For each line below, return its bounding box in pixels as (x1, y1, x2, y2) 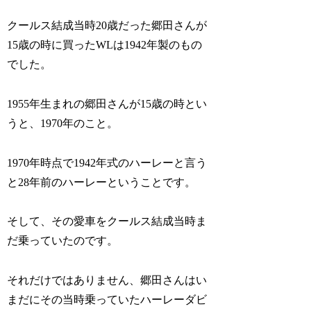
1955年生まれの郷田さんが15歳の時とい (7, 97, 208, 110)
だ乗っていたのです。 (7, 235, 119, 247)
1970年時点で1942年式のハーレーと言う (7, 156, 208, 169)
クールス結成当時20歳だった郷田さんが (7, 19, 208, 32)
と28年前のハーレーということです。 (7, 176, 196, 188)
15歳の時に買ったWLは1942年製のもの (7, 39, 203, 51)
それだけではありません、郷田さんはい (7, 274, 208, 287)
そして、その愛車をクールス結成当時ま (7, 215, 208, 228)
